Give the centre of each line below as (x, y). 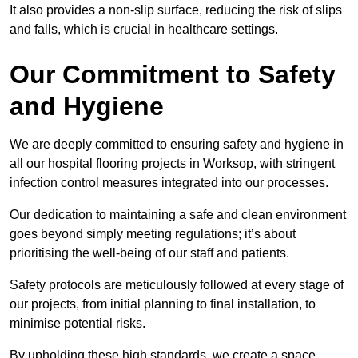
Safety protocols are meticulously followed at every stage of (177, 285)
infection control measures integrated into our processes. (169, 183)
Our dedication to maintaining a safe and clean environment (178, 215)
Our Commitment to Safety (173, 75)
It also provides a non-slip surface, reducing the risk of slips (176, 10)
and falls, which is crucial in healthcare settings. (144, 30)
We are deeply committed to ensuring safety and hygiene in (177, 145)
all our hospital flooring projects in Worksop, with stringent (172, 164)
